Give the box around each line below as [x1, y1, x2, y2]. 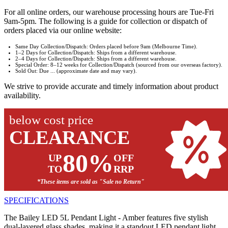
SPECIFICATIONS [4, 196, 69, 205]
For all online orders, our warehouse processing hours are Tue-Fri [4, 8, 214, 17]
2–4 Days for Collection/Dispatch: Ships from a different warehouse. [15, 55, 177, 62]
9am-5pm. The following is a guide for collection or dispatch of [4, 17, 207, 26]
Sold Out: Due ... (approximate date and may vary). [15, 68, 137, 74]
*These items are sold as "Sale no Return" [37, 178, 145, 186]
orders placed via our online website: [4, 26, 122, 35]
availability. [4, 91, 41, 100]
